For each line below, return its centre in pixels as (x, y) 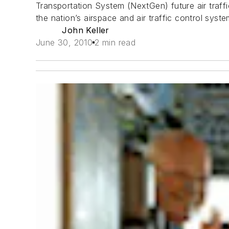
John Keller (86, 30)
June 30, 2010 (64, 42)
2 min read (115, 42)
